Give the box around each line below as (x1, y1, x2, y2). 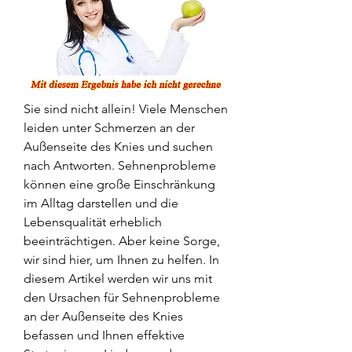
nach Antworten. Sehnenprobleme (24, 157, 216, 173)
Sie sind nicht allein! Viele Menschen (24, 101, 228, 116)
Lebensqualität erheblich (24, 214, 162, 229)
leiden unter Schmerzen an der (24, 119, 195, 135)
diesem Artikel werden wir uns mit (24, 270, 212, 286)
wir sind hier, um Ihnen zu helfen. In (24, 251, 219, 267)
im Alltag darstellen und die (24, 195, 178, 211)
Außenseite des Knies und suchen (24, 138, 213, 154)
